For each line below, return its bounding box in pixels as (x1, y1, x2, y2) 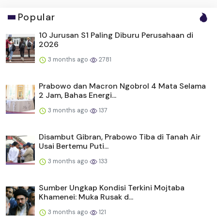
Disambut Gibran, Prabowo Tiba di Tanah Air (39, 132, 201, 142)
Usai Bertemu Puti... (39, 141, 108, 152)
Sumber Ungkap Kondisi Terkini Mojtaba (39, 183, 185, 193)
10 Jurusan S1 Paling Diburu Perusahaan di (39, 30, 193, 41)
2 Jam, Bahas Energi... (39, 90, 116, 101)
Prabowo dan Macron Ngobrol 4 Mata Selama (39, 81, 206, 92)
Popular (17, 11, 56, 24)
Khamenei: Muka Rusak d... (39, 192, 133, 202)
